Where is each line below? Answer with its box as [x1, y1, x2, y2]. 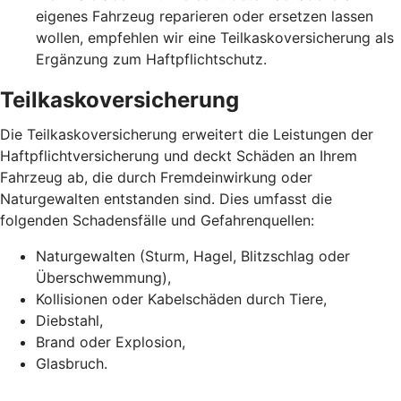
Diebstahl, [36, 311, 103, 329]
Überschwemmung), [36, 268, 171, 286]
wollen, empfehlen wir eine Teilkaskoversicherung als [36, 28, 394, 47]
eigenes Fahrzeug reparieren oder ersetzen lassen [36, 6, 373, 25]
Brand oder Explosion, [36, 332, 185, 351]
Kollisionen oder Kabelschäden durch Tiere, [36, 289, 327, 308]
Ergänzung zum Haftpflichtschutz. [36, 49, 267, 68]
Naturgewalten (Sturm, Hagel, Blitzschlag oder [36, 246, 350, 265]
